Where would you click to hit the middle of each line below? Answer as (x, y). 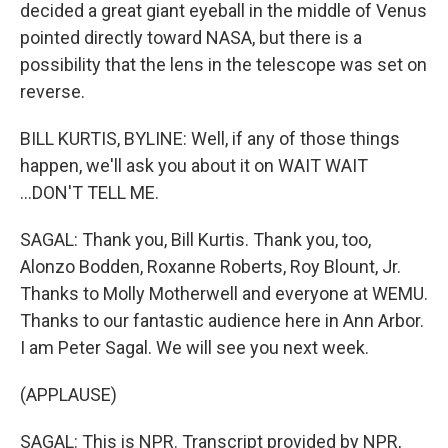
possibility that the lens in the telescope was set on (223, 64)
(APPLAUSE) (68, 394)
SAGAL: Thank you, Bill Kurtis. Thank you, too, (195, 239)
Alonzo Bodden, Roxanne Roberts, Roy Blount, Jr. (210, 266)
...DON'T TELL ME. (89, 192)
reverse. (52, 91)
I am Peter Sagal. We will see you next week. (194, 347)
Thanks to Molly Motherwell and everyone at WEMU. (224, 293)
